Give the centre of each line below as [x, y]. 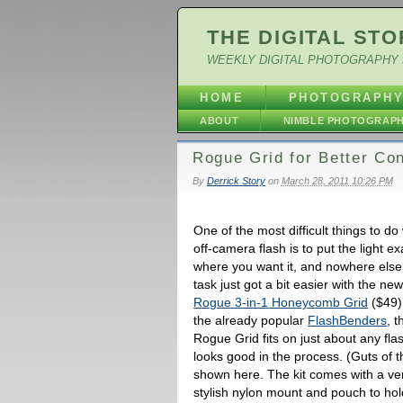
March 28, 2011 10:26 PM [337, 180]
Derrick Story [236, 180]
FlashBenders [348, 320]
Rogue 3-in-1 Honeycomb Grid [281, 302]
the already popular [251, 320]
